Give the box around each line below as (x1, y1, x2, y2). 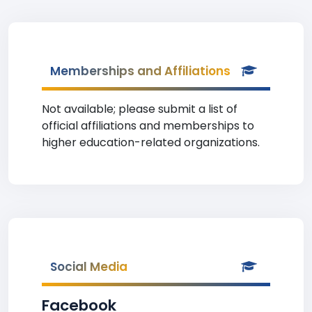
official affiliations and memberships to (42, 118, 254, 134)
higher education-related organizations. (42, 134, 260, 150)
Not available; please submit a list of (42, 101, 237, 117)
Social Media (50, 258, 127, 275)
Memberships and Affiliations (50, 63, 231, 79)
